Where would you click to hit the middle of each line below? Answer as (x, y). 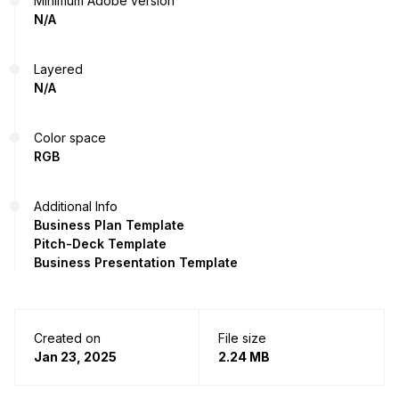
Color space (70, 138)
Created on (67, 338)
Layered (58, 69)
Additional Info (76, 207)
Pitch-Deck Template (100, 244)
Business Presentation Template (136, 263)
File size (242, 338)
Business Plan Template (109, 225)
